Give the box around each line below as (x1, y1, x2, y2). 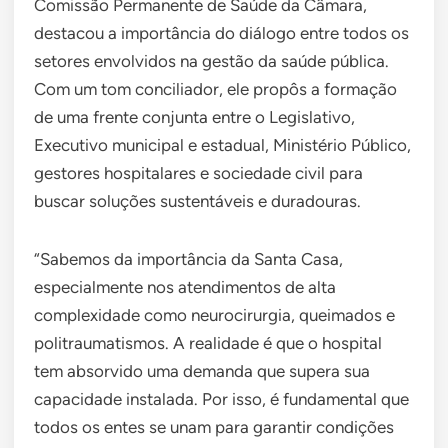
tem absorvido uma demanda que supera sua (34, 360, 370, 381)
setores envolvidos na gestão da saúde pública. (34, 50, 389, 71)
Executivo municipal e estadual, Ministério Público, (34, 134, 411, 155)
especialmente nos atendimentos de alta (34, 276, 336, 297)
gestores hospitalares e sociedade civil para (34, 162, 363, 183)
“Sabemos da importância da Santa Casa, (34, 248, 343, 269)
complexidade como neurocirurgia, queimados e (34, 304, 395, 325)
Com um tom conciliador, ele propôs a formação (34, 78, 397, 99)
